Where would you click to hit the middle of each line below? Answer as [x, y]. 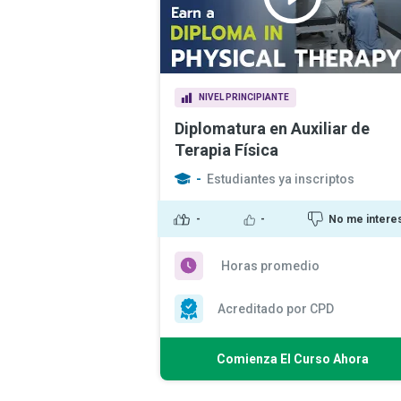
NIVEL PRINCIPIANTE [244, 97]
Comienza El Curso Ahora [292, 359]
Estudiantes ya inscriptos [281, 179]
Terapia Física [226, 150]
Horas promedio [270, 266]
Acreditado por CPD [276, 309]
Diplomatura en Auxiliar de [272, 128]
